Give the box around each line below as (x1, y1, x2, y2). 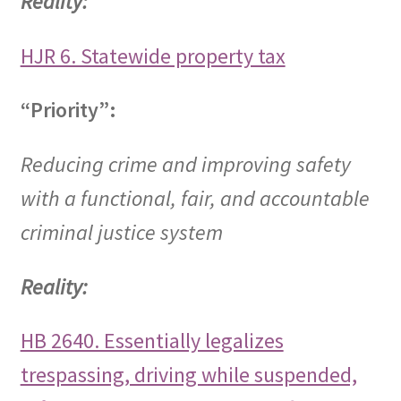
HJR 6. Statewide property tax (20, 41, 286, 70)
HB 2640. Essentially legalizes (20, 327, 284, 355)
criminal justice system (20, 218, 223, 246)
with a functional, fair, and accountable (20, 184, 370, 212)
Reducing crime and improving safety (20, 150, 351, 178)
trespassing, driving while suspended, (20, 361, 357, 389)
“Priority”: (20, 96, 116, 124)
